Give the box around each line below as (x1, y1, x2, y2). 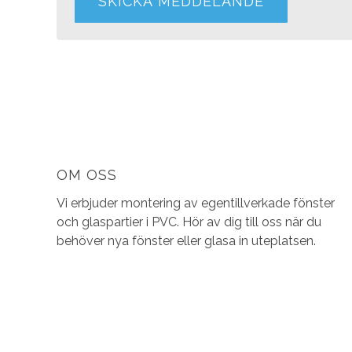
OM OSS (57, 167, 117, 184)
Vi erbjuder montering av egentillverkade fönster (57, 195, 335, 211)
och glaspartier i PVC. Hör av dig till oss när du (57, 214, 321, 229)
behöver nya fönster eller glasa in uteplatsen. (57, 233, 319, 248)
